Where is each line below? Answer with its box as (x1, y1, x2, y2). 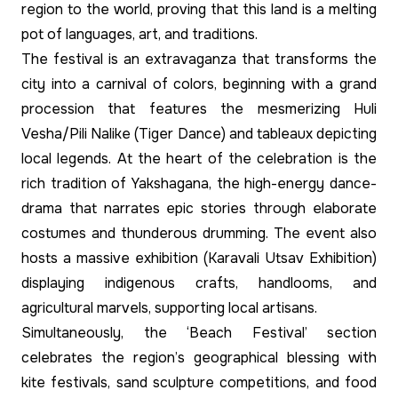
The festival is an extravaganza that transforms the (21, 50, 377, 69)
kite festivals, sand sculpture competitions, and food (21, 373, 377, 393)
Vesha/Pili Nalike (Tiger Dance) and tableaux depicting (21, 124, 377, 144)
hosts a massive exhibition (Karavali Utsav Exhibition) (21, 249, 377, 268)
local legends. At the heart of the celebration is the (21, 149, 377, 169)
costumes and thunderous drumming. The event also (21, 224, 377, 243)
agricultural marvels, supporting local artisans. (21, 298, 317, 318)
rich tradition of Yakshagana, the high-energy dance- (21, 174, 377, 194)
